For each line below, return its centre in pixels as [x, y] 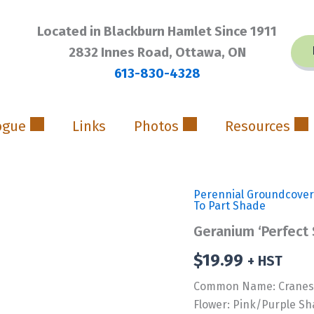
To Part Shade [230, 206]
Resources [257, 126]
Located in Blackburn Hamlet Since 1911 [157, 32]
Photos [156, 126]
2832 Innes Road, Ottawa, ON [157, 53]
